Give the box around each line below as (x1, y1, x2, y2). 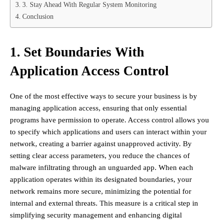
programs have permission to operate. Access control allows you (10, 116, 209, 124)
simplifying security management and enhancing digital (10, 211, 182, 220)
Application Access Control (10, 63, 169, 79)
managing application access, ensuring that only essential (10, 104, 187, 112)
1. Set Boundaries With (10, 45, 144, 60)
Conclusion (22, 12, 54, 21)
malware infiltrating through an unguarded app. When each (10, 164, 193, 172)
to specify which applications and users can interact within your (10, 128, 207, 136)
